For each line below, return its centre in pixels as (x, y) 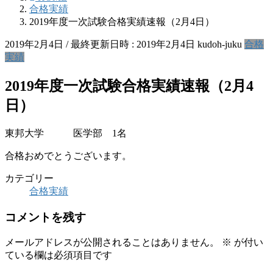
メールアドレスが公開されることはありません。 (112, 243)
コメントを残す (45, 217)
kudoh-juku (220, 44)
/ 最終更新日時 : (101, 44)
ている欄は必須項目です (58, 255)
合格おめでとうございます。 (68, 155)
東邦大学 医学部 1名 (66, 133)
